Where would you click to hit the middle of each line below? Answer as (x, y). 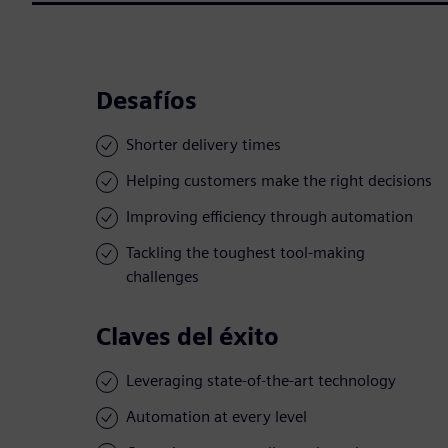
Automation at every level (216, 417)
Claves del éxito (187, 337)
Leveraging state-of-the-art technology (261, 381)
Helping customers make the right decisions (279, 181)
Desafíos (146, 101)
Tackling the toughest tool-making (245, 253)
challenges (162, 277)
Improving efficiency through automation (269, 217)
